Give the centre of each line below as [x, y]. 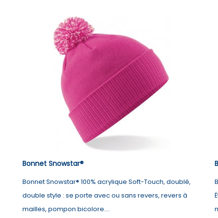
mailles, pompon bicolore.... [66, 209]
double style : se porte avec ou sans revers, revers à [105, 196]
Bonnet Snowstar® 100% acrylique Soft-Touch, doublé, [107, 182]
